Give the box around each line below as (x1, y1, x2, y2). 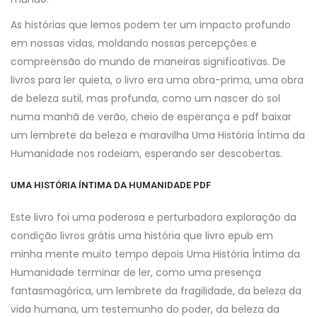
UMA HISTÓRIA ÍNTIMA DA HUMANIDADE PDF (11, 180, 211, 190)
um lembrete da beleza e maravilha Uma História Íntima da (11, 128, 305, 142)
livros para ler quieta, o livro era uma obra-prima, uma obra (11, 73, 304, 87)
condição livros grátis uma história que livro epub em (11, 229, 273, 243)
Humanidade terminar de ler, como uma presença (11, 265, 261, 279)
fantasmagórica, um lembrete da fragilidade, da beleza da (11, 284, 301, 298)
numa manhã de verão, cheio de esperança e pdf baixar (11, 110, 292, 124)
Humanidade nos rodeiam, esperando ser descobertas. (11, 146, 282, 161)
